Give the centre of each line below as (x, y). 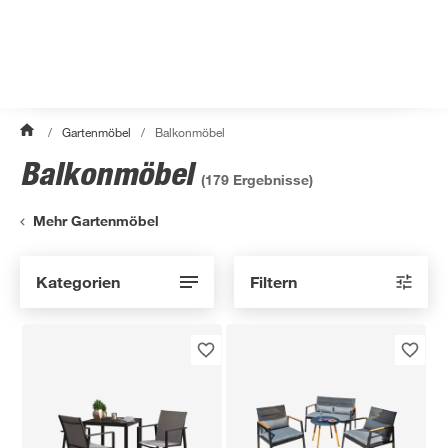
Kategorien (78, 281)
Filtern (273, 281)
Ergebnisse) (271, 179)
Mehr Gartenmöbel (96, 221)
